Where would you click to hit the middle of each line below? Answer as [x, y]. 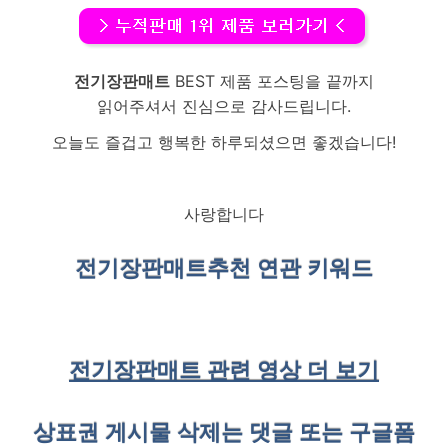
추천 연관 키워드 [290, 269]
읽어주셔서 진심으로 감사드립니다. [224, 105]
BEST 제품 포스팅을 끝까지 [272, 80]
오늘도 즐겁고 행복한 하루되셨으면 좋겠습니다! [224, 142]
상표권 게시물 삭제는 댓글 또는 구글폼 [224, 432]
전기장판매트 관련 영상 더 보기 [224, 370]
